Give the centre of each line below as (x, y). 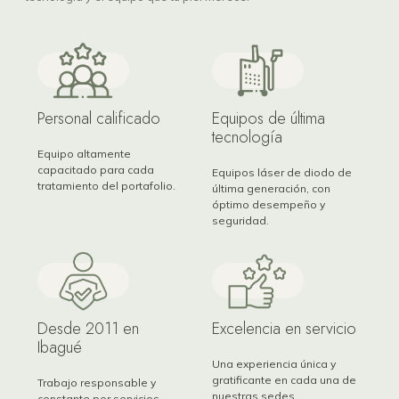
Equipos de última (269, 119)
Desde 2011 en (88, 329)
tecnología (247, 138)
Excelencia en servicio (284, 329)
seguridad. (240, 221)
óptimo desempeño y (269, 205)
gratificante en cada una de (284, 380)
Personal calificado (99, 119)
